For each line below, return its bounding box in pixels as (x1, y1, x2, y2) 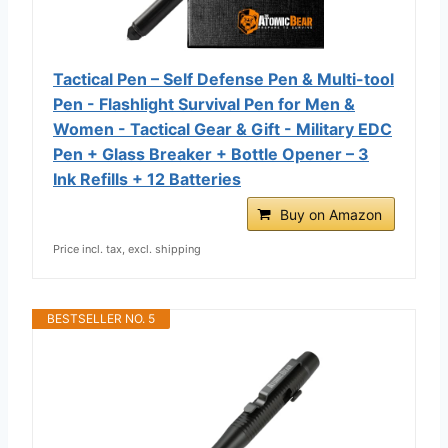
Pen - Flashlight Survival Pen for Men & (53, 93, 355, 114)
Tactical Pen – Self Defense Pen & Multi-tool (53, 68, 394, 89)
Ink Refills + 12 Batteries (53, 168, 241, 189)
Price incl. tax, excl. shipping (53, 241, 201, 256)
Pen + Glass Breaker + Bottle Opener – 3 (53, 143, 369, 164)
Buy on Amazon (280, 205, 382, 223)
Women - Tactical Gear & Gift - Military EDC (53, 118, 392, 139)
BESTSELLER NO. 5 (47, 310, 155, 326)
